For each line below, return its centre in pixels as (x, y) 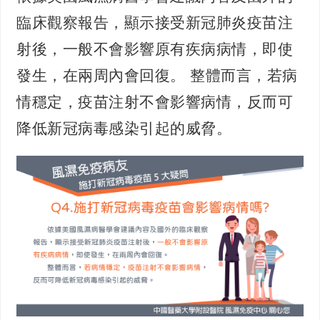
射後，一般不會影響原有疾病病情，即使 (155, 49)
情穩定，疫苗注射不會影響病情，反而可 (155, 101)
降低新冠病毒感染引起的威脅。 (124, 128)
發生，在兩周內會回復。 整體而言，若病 (157, 75)
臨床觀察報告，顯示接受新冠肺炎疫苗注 (155, 22)
